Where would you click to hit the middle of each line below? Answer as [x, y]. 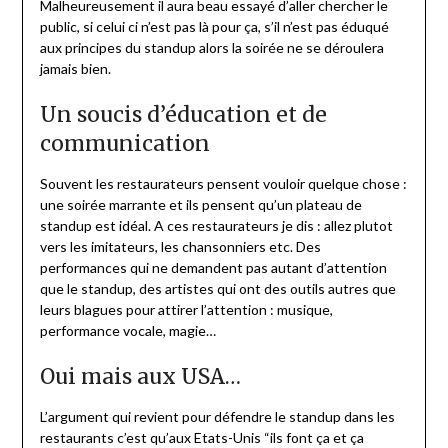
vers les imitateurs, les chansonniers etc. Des [180, 246]
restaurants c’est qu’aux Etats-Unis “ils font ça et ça [201, 437]
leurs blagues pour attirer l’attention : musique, [186, 309]
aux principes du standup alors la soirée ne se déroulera [211, 47]
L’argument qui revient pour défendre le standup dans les [217, 416]
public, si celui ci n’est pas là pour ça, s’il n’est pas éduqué [214, 26]
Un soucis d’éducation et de [183, 114]
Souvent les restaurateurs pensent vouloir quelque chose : [223, 183]
